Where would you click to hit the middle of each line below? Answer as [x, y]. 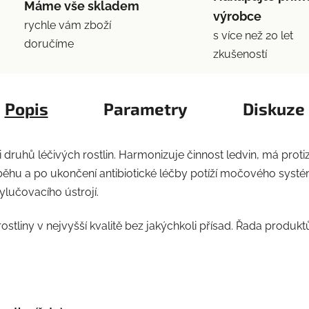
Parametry [145, 108]
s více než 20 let [253, 35]
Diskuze [273, 108]
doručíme [49, 44]
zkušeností [240, 54]
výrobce [237, 16]
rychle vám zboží [67, 26]
